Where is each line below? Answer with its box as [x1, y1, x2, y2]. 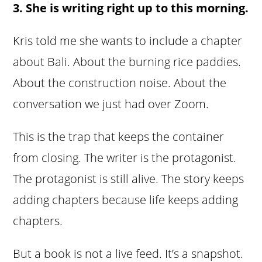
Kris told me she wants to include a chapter [13, 33, 243, 49]
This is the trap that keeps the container [13, 129, 225, 145]
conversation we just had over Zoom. [13, 96, 209, 112]
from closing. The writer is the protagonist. [13, 150, 237, 166]
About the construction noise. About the [13, 75, 227, 91]
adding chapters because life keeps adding [13, 192, 239, 208]
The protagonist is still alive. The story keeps [13, 171, 244, 187]
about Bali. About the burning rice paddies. [13, 54, 242, 70]
